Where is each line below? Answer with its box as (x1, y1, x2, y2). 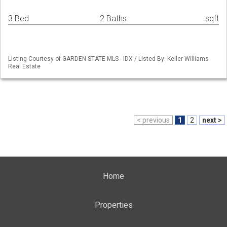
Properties (94, 200, 133, 210)
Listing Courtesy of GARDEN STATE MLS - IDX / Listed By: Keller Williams (8, 55, 209, 63)
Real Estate (8, 63, 41, 70)
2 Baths (100, 14, 127, 24)
